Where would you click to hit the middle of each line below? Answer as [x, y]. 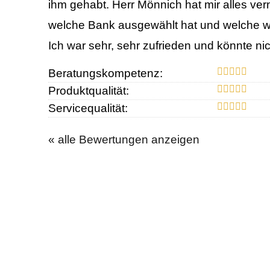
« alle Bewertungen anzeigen [124, 140]
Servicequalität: [88, 108]
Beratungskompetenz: [105, 74]
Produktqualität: [89, 91]
